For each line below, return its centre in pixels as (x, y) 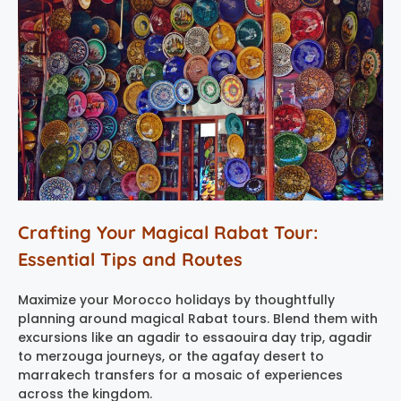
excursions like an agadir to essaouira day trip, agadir (195, 338)
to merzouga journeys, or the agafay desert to (171, 357)
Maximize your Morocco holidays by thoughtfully (176, 300)
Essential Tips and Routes (130, 260)
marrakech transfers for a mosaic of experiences (180, 375)
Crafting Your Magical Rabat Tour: (168, 233)
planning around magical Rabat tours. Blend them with (198, 319)
